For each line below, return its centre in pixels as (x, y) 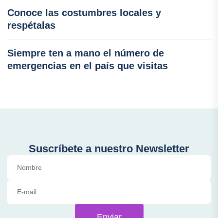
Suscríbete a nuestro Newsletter (109, 148)
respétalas (31, 25)
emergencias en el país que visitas (88, 65)
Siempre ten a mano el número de (86, 53)
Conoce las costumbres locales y (84, 12)
